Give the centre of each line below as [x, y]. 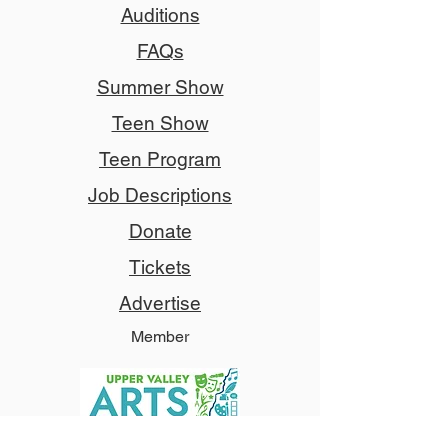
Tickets [160, 267]
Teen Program [160, 159]
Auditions [160, 15]
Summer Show [160, 87]
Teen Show [160, 123]
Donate [160, 231]
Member [160, 336]
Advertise [160, 303]
